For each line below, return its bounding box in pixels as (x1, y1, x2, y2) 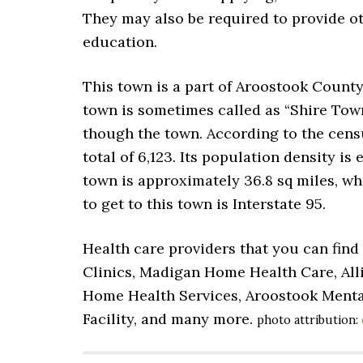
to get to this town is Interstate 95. (83, 194, 326, 213)
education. (83, 32, 157, 51)
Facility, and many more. (83, 310, 257, 328)
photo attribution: (257, 313, 361, 327)
